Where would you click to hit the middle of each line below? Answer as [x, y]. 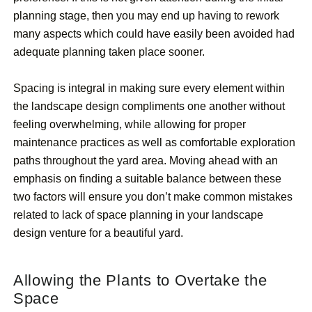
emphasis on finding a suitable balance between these [147, 179]
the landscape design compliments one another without [149, 107]
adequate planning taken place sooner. [109, 52]
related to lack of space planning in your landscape [138, 215]
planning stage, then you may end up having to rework [146, 16]
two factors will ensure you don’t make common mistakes [153, 197]
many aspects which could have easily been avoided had [154, 34]
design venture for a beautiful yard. [98, 233]
